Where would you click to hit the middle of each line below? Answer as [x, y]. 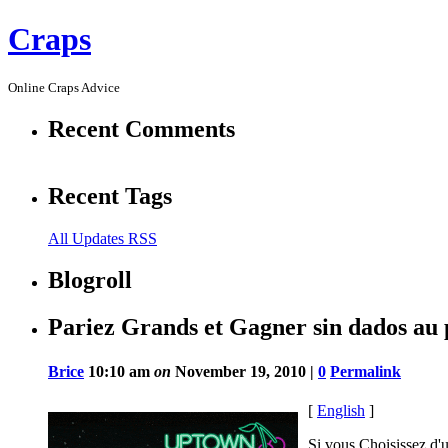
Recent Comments [141, 128]
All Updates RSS [102, 238]
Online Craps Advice [64, 87]
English [341, 410]
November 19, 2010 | [244, 371]
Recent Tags [110, 195]
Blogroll [90, 280]
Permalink [365, 371]
